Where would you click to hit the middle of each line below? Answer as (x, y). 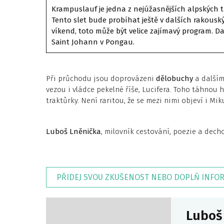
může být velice (122, 31)
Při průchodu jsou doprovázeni (101, 78)
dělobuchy (174, 78)
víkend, (64, 31)
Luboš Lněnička (73, 131)
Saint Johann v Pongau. (93, 42)
